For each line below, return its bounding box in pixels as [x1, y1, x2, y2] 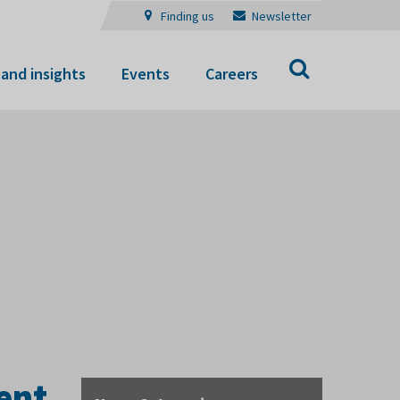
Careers [205, 62, 258, 84]
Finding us [161, 8, 214, 25]
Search [308, 54, 352, 72]
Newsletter [252, 8, 312, 25]
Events [121, 62, 170, 84]
